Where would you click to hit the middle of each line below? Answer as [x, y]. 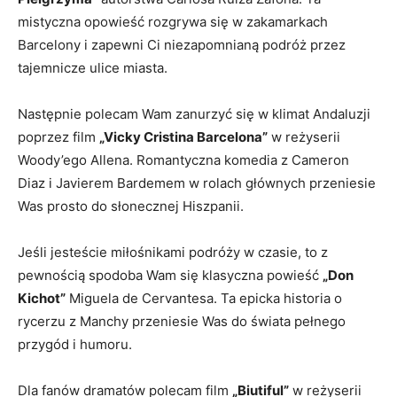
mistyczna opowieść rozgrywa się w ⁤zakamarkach [173, 22]
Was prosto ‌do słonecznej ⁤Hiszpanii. [131, 206]
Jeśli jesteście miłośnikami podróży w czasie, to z [173, 252]
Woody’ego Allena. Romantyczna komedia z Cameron [183, 160]
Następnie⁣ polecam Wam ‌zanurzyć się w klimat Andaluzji [194, 114]
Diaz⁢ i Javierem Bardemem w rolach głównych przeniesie [197, 183]
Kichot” [42, 298]
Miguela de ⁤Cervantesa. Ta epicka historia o [204, 298]
